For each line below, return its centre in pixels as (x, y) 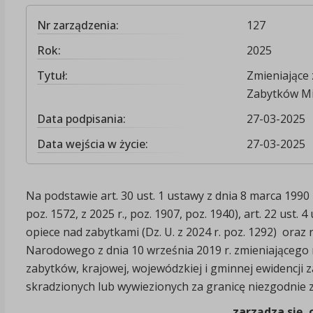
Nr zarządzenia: (78, 25)
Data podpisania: (81, 118)
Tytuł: (52, 75)
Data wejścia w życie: (92, 144)
